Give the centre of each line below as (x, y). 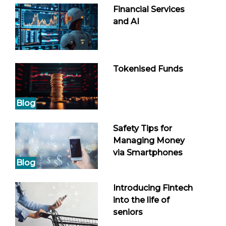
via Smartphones (148, 153)
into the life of (141, 200)
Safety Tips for (143, 129)
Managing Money (149, 141)
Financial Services (149, 9)
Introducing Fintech (153, 188)
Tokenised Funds (148, 69)
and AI (126, 21)
